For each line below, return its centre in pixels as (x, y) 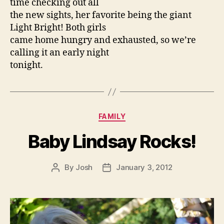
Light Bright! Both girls (58, 28)
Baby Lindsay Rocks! (112, 141)
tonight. (26, 65)
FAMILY (112, 116)
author (66, 178)
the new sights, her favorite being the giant (101, 15)
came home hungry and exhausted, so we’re (103, 40)
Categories (134, 114)
